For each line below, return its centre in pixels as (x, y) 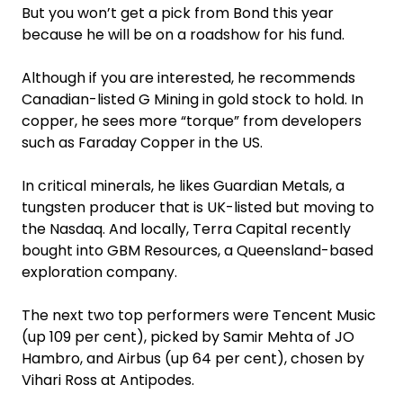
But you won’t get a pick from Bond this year (178, 13)
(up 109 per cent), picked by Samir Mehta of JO (188, 336)
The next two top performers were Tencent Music (199, 315)
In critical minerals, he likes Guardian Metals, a (183, 185)
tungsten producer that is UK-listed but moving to (198, 207)
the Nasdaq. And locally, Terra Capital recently (186, 228)
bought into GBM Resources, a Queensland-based (197, 250)
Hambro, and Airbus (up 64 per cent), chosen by (193, 358)
